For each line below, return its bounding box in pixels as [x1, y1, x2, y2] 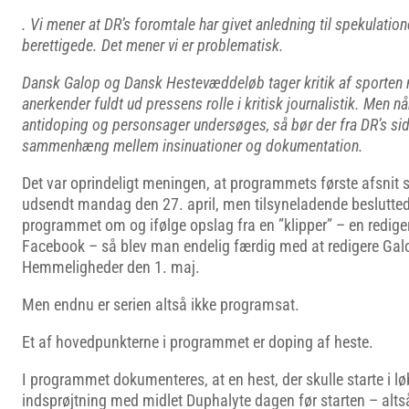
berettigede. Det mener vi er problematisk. [22, 36, 284, 55]
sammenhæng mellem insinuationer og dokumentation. [22, 136, 363, 155]
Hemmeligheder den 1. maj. [22, 257, 200, 277]
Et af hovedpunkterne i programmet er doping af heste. [22, 332, 373, 351]
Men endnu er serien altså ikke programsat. [22, 295, 299, 314]
